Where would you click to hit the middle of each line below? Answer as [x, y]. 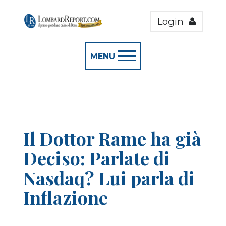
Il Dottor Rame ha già [112, 138]
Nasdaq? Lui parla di [109, 178]
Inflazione [66, 197]
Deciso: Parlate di [97, 158]
